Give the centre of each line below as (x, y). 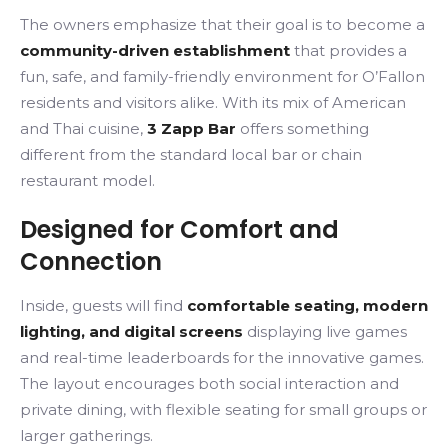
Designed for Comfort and (179, 229)
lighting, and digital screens (131, 331)
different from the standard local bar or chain (191, 154)
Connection (91, 261)
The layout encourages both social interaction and (209, 383)
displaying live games (325, 331)
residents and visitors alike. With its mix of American (213, 102)
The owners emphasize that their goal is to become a (222, 24)
